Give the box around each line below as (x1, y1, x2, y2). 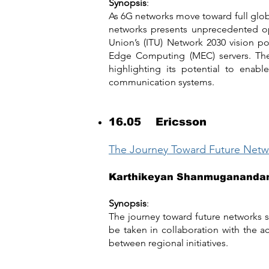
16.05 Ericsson (109, 116, 207, 128)
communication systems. (109, 76, 214, 88)
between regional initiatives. (109, 237, 228, 249)
